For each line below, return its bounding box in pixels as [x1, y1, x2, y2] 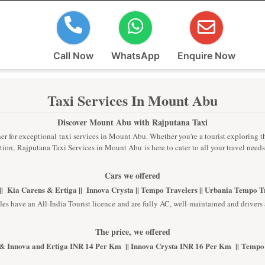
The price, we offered [95, 225, 170, 238]
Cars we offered [105, 169, 160, 182]
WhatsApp [111, 50, 160, 62]
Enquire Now [177, 50, 235, 62]
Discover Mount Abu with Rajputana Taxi [57, 116, 208, 128]
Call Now [53, 50, 93, 62]
